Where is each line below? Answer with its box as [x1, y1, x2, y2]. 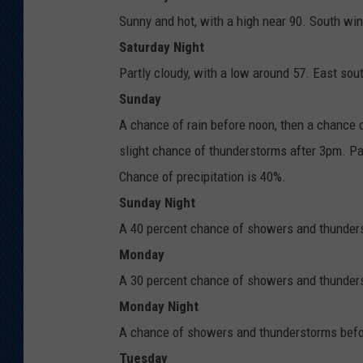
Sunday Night [119, 194, 195, 211]
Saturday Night [119, 39, 204, 56]
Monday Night [119, 298, 199, 315]
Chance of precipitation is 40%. [119, 169, 286, 186]
